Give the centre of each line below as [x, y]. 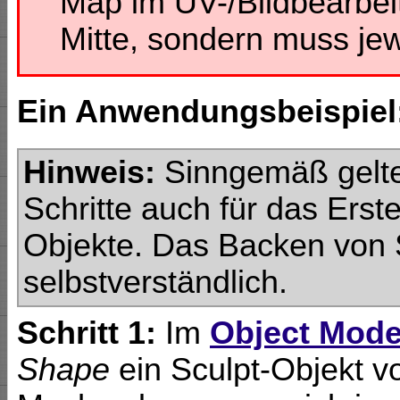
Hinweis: [89, 172]
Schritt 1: [87, 333]
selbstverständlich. [155, 282]
